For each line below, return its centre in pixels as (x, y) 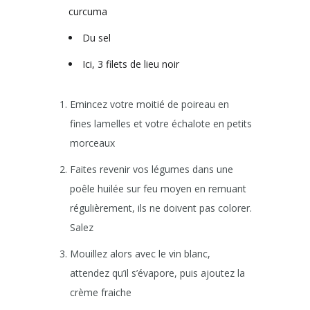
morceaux (92, 143)
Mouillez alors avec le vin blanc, (140, 254)
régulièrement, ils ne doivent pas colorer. (161, 208)
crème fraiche (101, 293)
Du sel (97, 38)
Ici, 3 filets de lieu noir (131, 64)
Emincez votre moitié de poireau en (149, 104)
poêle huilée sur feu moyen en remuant (158, 189)
